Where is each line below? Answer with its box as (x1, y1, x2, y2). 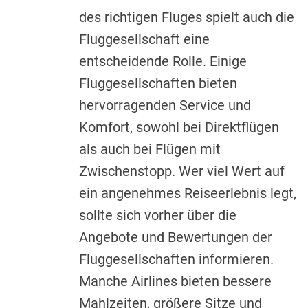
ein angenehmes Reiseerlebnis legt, (79, 184, 296, 201)
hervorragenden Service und (79, 96, 251, 113)
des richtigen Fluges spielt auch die (79, 8, 294, 25)
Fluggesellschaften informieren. (79, 250, 274, 267)
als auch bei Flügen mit (79, 140, 221, 157)
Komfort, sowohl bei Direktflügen (79, 118, 279, 135)
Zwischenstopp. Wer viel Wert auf (79, 162, 285, 179)
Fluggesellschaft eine (79, 30, 210, 47)
